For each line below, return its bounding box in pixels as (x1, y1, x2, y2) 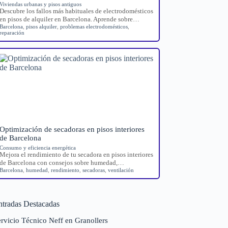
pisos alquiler (26, 23, 58, 30)
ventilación (108, 166, 134, 173)
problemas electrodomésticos (60, 23, 128, 30)
